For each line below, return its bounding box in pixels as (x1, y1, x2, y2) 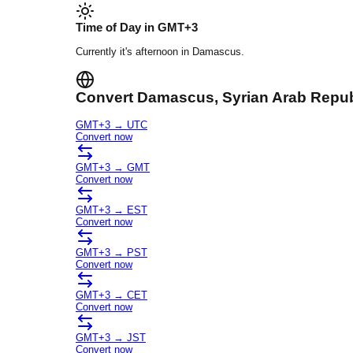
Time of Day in (76, 20, 158, 35)
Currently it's (76, 46, 136, 58)
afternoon (136, 46, 178, 58)
